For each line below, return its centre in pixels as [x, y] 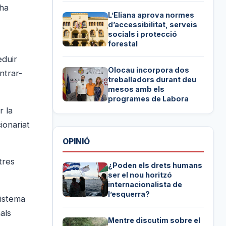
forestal [123, 44]
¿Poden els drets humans [155, 165]
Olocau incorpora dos [149, 70]
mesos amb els [136, 89]
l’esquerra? [129, 194]
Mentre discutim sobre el [154, 220]
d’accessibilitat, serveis [153, 25]
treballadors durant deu [152, 80]
